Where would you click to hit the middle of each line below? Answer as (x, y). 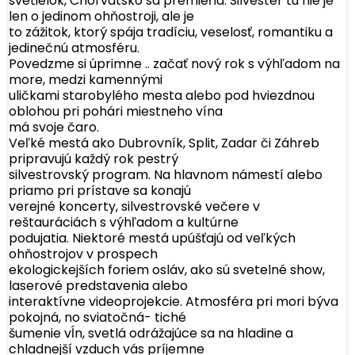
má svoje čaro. (54, 128)
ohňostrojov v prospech (83, 254)
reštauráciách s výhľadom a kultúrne (124, 223)
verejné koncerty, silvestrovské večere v (134, 207)
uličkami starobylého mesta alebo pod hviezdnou (162, 96)
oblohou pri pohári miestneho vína (116, 112)
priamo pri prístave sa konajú (100, 191)
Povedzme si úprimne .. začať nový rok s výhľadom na (174, 64)
